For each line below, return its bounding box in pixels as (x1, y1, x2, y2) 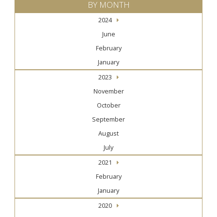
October (96, 101, 121, 110)
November (93, 87, 124, 96)
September (92, 115, 125, 124)
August (98, 129, 119, 138)
